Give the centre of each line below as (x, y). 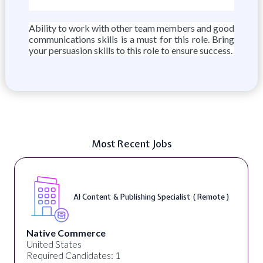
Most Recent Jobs (131, 144)
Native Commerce (66, 233)
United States (54, 244)
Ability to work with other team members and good (131, 28)
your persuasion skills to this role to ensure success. (130, 50)
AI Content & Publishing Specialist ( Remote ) (151, 197)
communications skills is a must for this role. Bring (131, 39)
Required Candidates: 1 (73, 255)
